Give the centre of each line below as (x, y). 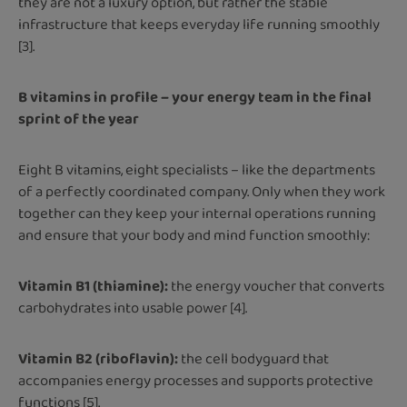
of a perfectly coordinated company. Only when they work (202, 192)
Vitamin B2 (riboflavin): (99, 359)
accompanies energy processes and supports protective (196, 381)
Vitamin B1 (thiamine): (94, 286)
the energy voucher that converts (278, 286)
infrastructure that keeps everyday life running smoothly (199, 25)
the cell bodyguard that (255, 359)
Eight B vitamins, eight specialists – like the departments (197, 170)
